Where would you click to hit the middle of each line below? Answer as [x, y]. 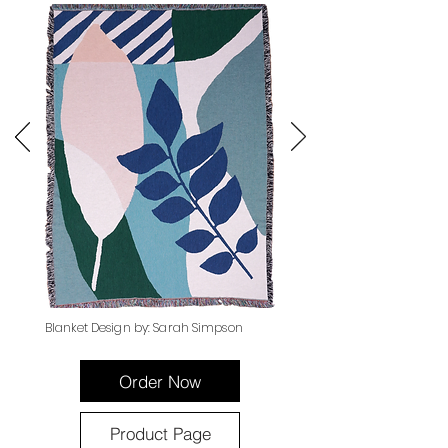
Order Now [160, 381]
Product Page [160, 433]
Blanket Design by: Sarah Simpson [144, 327]
